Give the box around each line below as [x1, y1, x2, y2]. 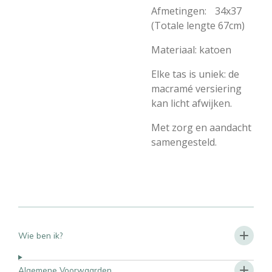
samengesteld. [151, 135, 217, 149]
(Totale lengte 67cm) [151, 19, 245, 32]
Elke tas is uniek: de [151, 67, 239, 81]
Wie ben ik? [18, 230, 63, 240]
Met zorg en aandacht [151, 121, 251, 134]
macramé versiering [151, 82, 242, 95]
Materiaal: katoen [151, 43, 237, 56]
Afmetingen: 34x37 [151, 4, 242, 18]
